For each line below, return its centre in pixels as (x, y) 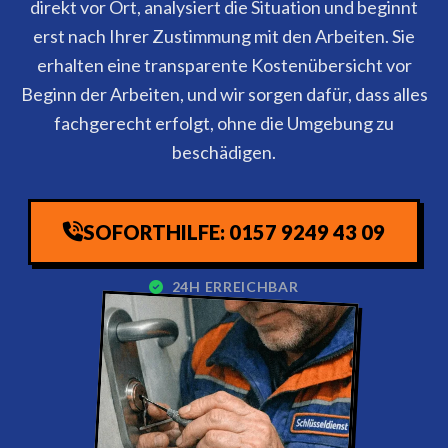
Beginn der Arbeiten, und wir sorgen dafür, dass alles (224, 94)
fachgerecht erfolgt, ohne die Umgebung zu (224, 123)
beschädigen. (224, 152)
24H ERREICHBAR (233, 286)
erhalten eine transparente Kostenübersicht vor (224, 65)
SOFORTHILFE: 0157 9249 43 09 (234, 232)
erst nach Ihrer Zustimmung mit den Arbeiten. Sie (224, 36)
